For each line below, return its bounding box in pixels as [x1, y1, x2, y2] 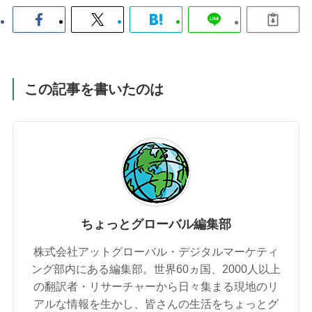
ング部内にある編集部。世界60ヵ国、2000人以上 [31, 263, 281, 276]
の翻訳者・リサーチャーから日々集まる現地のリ [33, 280, 279, 293]
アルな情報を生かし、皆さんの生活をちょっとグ [33, 297, 279, 311]
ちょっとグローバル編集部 [81, 217, 231, 232]
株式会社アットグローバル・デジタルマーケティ [33, 245, 279, 258]
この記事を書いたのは [24, 81, 164, 97]
